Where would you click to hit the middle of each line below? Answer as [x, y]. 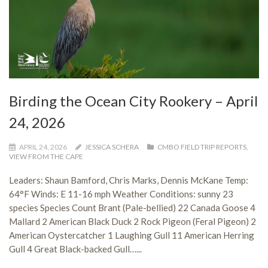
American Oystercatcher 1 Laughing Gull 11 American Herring [132, 235]
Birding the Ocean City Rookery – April [133, 101]
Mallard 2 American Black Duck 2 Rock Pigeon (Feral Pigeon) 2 [133, 221]
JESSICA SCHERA [112, 147]
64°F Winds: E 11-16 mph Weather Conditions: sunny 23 [121, 194]
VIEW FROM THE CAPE [46, 156]
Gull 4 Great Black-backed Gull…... [75, 249]
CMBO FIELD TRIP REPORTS [202, 147]
